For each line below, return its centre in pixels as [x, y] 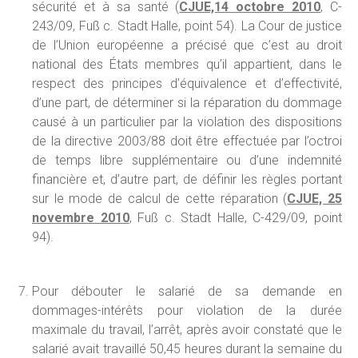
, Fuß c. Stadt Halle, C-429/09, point [236, 218]
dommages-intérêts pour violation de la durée [187, 310]
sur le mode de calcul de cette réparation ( [160, 199]
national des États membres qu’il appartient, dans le [187, 64]
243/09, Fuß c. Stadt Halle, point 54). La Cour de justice [187, 26]
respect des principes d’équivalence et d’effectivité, [187, 84]
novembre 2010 [81, 218]
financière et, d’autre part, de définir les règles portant [187, 179]
